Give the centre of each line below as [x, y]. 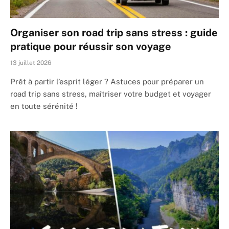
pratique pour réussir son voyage [91, 46]
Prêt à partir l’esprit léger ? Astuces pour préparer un [107, 81]
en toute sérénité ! [44, 106]
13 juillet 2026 [31, 63]
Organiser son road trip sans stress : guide [114, 32]
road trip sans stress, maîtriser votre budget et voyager [111, 94]
